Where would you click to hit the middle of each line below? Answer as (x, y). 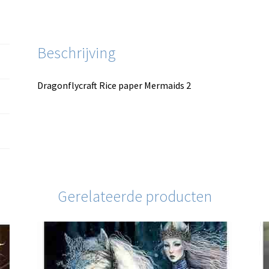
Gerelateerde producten (134, 197)
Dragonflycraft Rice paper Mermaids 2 (114, 85)
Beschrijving (77, 53)
